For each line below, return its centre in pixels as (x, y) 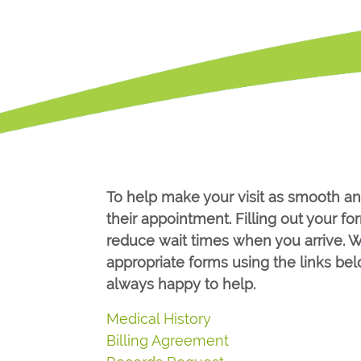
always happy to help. (181, 284)
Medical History (159, 319)
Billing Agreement (168, 340)
